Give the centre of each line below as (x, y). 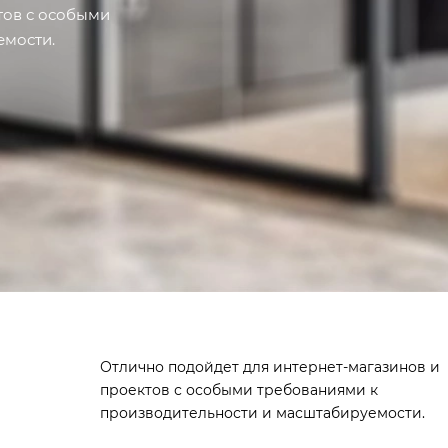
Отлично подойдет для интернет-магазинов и (269, 367)
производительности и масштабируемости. (262, 413)
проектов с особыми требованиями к (238, 390)
